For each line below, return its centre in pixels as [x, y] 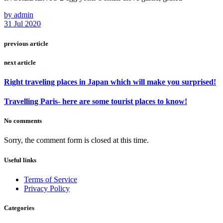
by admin [19, 15]
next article [20, 62]
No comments [23, 121]
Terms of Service [51, 179]
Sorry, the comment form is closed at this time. [76, 140]
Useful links [20, 160]
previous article [26, 43]
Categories [19, 208]
